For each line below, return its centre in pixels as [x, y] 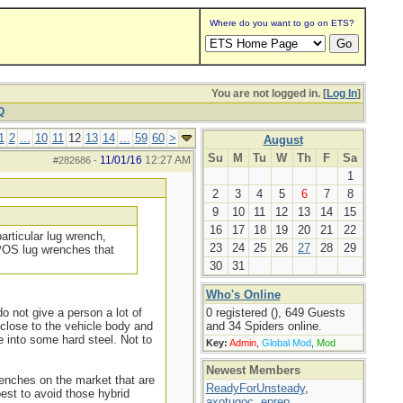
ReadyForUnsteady [255, 388]
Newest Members [253, 370]
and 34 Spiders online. [264, 326]
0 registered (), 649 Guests [275, 313]
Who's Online [243, 295]
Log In [341, 94]
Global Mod [286, 343]
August [283, 140]
